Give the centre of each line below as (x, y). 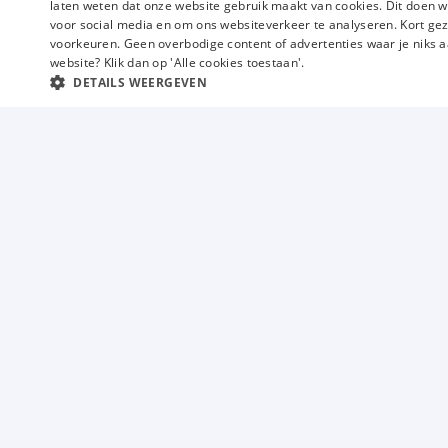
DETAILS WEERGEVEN (140, 82)
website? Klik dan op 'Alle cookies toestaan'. (177, 62)
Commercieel (291, 410)
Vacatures (287, 254)
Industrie (278, 332)
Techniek (278, 293)
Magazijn (279, 371)
